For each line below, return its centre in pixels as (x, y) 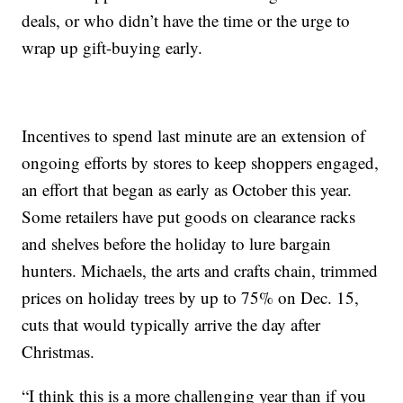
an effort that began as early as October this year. (187, 190)
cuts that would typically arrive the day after (171, 325)
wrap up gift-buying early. (112, 48)
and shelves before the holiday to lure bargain (177, 244)
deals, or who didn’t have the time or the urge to (186, 21)
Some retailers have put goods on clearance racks (189, 217)
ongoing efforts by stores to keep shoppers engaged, (201, 163)
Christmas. (58, 352)
